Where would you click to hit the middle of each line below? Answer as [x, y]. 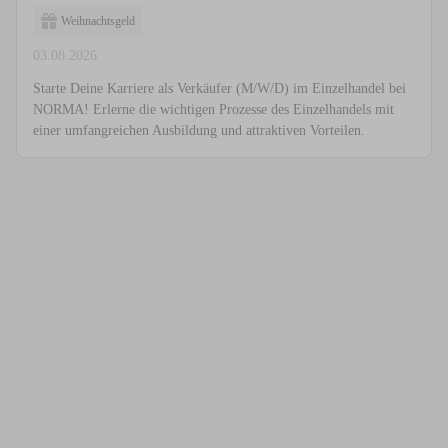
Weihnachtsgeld [98, 21]
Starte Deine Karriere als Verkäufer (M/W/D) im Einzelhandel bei [219, 89]
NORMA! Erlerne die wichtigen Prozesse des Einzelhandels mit [213, 110]
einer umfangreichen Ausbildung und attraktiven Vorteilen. [199, 131]
